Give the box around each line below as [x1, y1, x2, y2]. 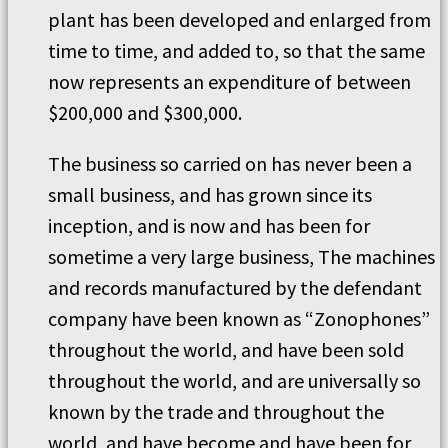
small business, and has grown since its [48, 182, 372, 207]
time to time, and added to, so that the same [48, 38, 425, 63]
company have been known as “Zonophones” [48, 306, 430, 331]
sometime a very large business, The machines [48, 244, 435, 269]
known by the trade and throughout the [48, 399, 384, 424]
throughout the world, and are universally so [48, 368, 421, 393]
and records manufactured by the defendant [48, 275, 422, 300]
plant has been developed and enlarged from [48, 7, 431, 32]
